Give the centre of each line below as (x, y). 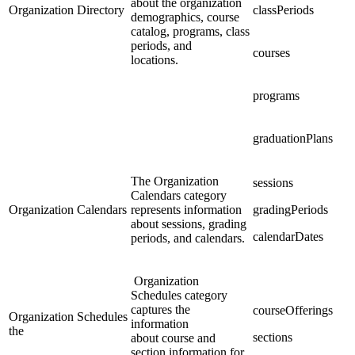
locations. (159, 59)
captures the (160, 309)
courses (271, 52)
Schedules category (179, 295)
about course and (173, 338)
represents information (186, 209)
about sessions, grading (189, 223)
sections (273, 337)
